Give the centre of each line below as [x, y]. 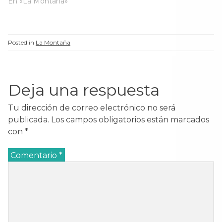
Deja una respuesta [84, 90]
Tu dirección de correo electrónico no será [92, 108]
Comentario [35, 155]
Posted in [22, 42]
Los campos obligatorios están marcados [130, 119]
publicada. [28, 119]
